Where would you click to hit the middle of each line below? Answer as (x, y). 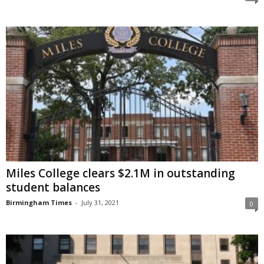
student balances (53, 187)
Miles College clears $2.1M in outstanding (121, 173)
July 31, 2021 (100, 202)
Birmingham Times (39, 202)
